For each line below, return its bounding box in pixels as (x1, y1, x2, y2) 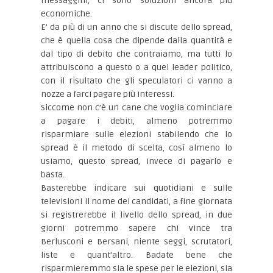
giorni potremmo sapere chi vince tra (41, 223, 232, 233)
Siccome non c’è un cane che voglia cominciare (41, 102, 232, 113)
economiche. (41, 9, 93, 19)
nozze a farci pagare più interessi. (41, 89, 175, 99)
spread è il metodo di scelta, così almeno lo (41, 143, 232, 153)
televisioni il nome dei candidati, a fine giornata (41, 196, 232, 207)
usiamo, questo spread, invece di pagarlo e (41, 156, 232, 166)
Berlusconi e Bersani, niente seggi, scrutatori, (41, 236, 232, 247)
